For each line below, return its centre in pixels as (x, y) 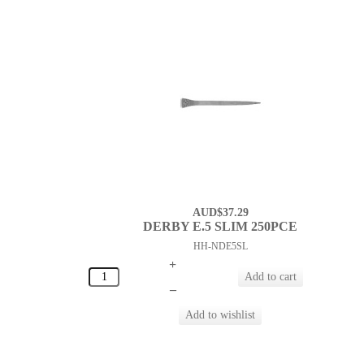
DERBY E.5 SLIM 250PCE (221, 227)
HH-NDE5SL (220, 247)
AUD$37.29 (220, 213)
